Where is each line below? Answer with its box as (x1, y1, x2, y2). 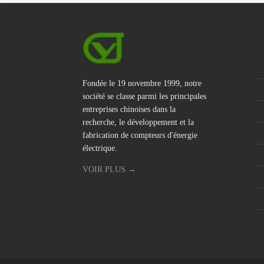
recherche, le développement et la (82, 118, 194, 127)
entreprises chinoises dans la (82, 105, 176, 114)
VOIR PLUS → (82, 165, 137, 174)
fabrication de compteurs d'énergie (82, 131, 198, 140)
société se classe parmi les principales (82, 92, 207, 101)
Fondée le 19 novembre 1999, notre (82, 79, 202, 88)
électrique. (82, 144, 118, 153)
